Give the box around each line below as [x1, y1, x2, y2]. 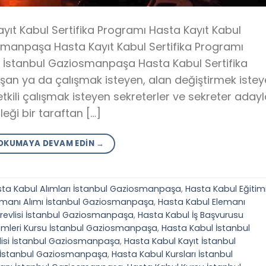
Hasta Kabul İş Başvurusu [138, 208, 243, 221]
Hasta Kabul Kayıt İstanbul [124, 235, 236, 247]
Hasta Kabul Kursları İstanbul [112, 248, 233, 260]
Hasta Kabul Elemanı [158, 195, 245, 208]
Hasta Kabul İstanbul [161, 221, 250, 234]
